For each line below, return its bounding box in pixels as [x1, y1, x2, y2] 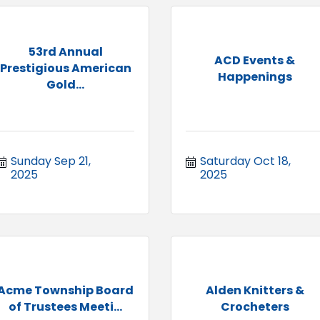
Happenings [217, 68, 292, 85]
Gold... [46, 76, 84, 94]
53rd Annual [28, 44, 103, 61]
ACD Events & [214, 51, 295, 69]
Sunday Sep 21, [11, 152, 91, 169]
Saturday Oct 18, [200, 152, 291, 169]
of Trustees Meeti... [9, 298, 122, 315]
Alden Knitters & [205, 281, 304, 299]
